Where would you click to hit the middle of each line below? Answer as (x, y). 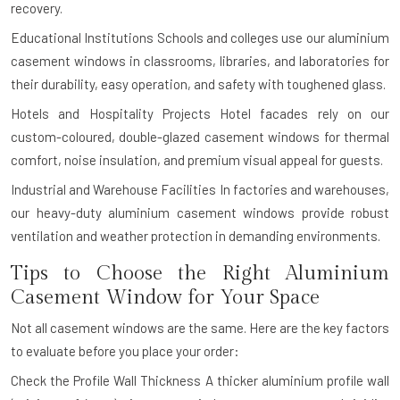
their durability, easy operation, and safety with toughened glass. (198, 84)
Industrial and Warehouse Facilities (114, 190)
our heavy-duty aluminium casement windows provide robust (200, 213)
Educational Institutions (83, 38)
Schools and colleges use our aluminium (272, 38)
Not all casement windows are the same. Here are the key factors (200, 328)
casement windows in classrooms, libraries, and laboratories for (200, 61)
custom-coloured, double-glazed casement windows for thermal (200, 137)
